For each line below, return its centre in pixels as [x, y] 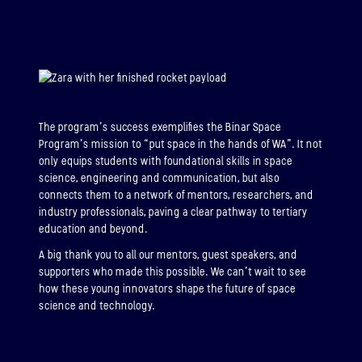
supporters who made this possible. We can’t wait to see [173, 272]
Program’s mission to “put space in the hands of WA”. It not [181, 144]
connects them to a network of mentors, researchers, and [176, 195]
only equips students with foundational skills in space [166, 161]
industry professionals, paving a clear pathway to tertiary [173, 212]
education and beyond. [93, 229]
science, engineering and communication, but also [159, 178]
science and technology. [97, 306]
